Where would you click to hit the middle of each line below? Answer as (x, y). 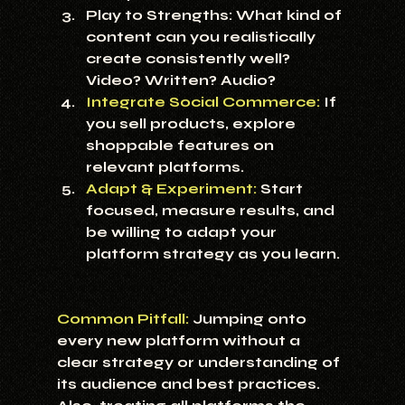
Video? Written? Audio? (180, 80)
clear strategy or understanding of (200, 363)
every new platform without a (180, 341)
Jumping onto (249, 319)
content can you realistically (202, 37)
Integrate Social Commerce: (202, 102)
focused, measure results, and (212, 211)
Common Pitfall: (122, 319)
